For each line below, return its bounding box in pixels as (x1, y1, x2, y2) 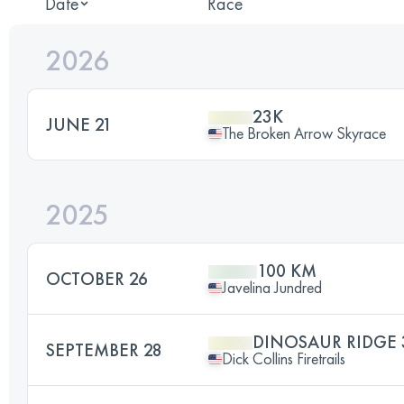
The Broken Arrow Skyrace (222, 123, 386, 143)
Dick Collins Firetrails (222, 348, 345, 369)
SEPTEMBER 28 (46, 338, 162, 362)
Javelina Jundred (222, 277, 322, 298)
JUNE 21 (46, 113, 112, 136)
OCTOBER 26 (46, 267, 148, 290)
